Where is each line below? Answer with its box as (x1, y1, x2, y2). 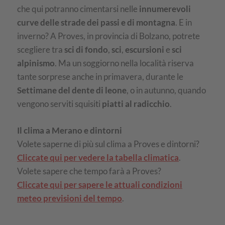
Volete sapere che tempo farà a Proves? (17, 165, 161, 176)
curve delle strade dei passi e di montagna (17, 17, 175, 28)
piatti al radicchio (102, 98, 170, 109)
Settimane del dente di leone (17, 85, 127, 96)
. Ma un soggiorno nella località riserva (55, 58, 194, 69)
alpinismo (17, 58, 55, 69)
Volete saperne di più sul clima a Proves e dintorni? (17, 138, 199, 149)
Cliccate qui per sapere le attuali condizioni (17, 179, 182, 190)
